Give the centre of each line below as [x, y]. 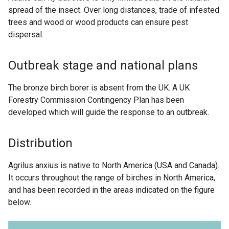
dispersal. [26, 35]
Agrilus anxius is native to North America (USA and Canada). [114, 166]
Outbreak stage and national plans [103, 66]
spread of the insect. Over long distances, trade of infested [114, 10]
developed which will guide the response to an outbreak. [109, 112]
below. [20, 202]
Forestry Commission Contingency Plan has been [96, 100]
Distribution [40, 143]
